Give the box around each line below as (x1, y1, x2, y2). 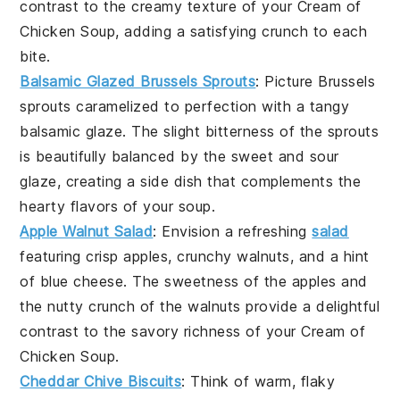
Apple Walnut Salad (20, 222, 154, 241)
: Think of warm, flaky (181, 372, 336, 391)
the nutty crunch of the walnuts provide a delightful (20, 297, 380, 316)
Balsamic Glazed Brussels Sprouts (20, 72, 256, 91)
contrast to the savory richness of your (20, 322, 302, 341)
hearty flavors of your (20, 197, 179, 216)
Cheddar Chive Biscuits (20, 372, 182, 391)
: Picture (255, 72, 319, 91)
